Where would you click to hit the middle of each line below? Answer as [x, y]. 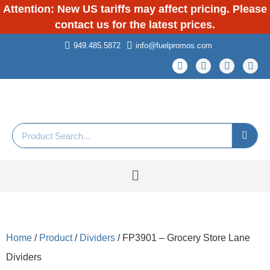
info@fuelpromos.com [174, 46]
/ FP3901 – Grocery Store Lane [183, 238]
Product [56, 238]
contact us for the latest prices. [135, 25]
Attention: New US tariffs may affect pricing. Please [135, 9]
